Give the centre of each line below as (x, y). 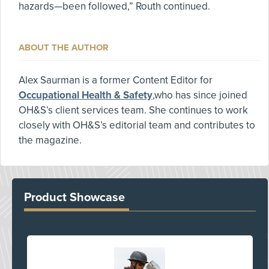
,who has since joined (200, 95)
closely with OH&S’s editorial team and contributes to (137, 125)
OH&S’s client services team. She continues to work (133, 110)
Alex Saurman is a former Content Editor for (116, 80)
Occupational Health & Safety (86, 95)
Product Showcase (74, 198)
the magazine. (50, 140)
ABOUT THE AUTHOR (64, 47)
